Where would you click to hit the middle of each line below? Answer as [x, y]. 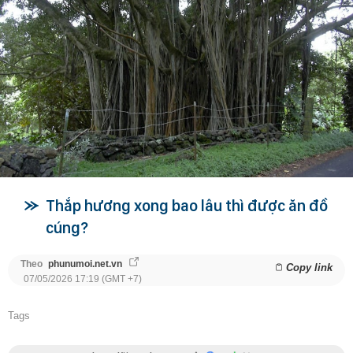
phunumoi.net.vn [85, 264]
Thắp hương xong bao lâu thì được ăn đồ [187, 206]
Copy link [309, 268]
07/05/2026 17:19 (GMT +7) [83, 279]
